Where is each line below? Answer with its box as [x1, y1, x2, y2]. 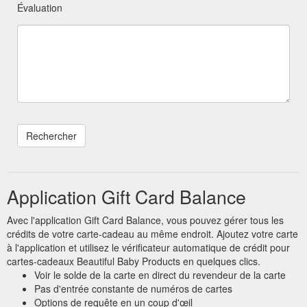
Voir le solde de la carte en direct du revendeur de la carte [34, 267, 286, 282]
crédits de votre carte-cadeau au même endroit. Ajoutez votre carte [7, 226, 298, 241]
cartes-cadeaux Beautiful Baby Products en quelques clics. [7, 254, 260, 268]
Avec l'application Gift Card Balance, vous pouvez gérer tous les [7, 212, 284, 227]
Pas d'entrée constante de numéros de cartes [34, 281, 232, 295]
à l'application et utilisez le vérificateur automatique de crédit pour [7, 240, 290, 254]
